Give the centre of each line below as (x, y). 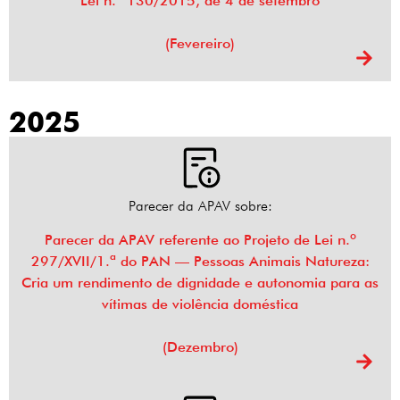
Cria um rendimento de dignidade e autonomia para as (200, 283)
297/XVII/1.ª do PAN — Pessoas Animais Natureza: (200, 262)
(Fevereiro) (200, 44)
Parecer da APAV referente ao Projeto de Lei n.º (200, 240)
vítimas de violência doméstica (200, 304)
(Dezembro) (200, 347)
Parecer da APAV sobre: (200, 206)
